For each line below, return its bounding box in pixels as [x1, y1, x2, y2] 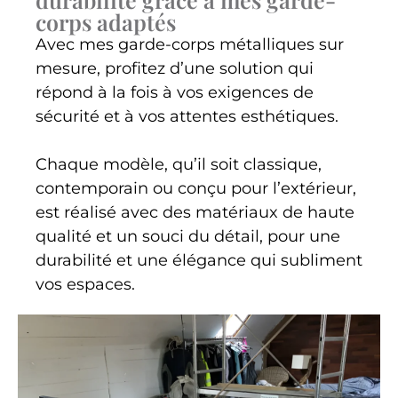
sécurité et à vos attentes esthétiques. [36, 107, 338, 127]
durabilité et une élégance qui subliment [36, 251, 362, 271]
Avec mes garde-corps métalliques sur [36, 35, 344, 55]
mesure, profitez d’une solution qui [36, 59, 314, 79]
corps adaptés [36, 7, 176, 37]
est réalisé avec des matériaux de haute [36, 203, 354, 223]
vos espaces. [36, 275, 135, 295]
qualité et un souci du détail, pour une [36, 227, 340, 247]
